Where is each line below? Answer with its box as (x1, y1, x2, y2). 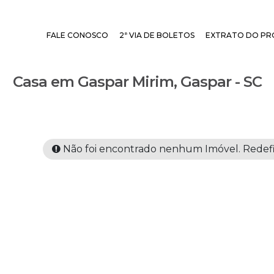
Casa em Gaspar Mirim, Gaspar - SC (12, 73, 262, 91)
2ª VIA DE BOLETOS (119, 31, 194, 40)
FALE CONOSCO (46, 31, 108, 40)
